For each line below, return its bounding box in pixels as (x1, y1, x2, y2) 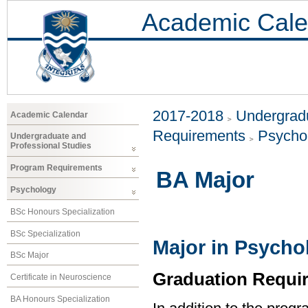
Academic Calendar (10, 109, 88, 120)
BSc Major (10, 250, 49, 261)
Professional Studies (10, 141, 91, 151)
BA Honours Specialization (10, 294, 110, 304)
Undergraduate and (10, 131, 86, 142)
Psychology (10, 184, 56, 195)
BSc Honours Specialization (10, 206, 115, 217)
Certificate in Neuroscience (10, 272, 111, 283)
